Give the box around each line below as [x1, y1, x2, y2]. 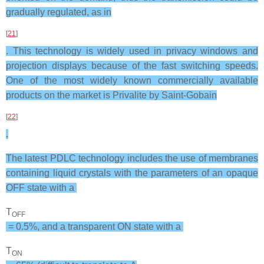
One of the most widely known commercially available [6, 75, 258, 85]
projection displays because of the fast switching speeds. [6, 61, 258, 71]
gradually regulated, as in [6, 7, 111, 17]
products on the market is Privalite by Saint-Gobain [6, 90, 217, 100]
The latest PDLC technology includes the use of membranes [6, 153, 258, 163]
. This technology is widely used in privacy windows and [6, 46, 258, 56]
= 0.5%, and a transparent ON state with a [6, 222, 183, 232]
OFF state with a [6, 183, 77, 193]
